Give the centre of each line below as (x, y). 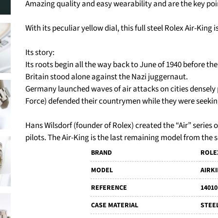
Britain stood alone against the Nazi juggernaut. (107, 77)
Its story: (40, 53)
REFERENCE (109, 188)
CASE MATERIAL (114, 205)
